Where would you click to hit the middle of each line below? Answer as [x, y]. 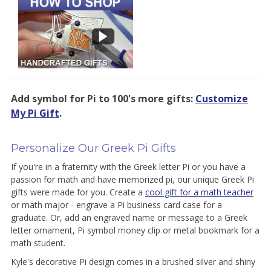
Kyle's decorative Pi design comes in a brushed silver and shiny [133, 261]
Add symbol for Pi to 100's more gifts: [103, 98]
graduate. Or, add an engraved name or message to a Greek [129, 217]
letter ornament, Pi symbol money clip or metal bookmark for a [135, 230]
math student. [38, 243]
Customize [221, 98]
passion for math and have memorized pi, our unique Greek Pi [132, 179]
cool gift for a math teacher [199, 192]
